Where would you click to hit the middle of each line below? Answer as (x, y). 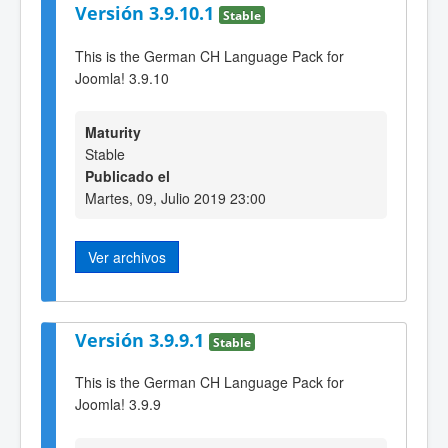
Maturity (113, 132)
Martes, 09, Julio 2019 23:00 (175, 198)
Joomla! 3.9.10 (122, 77)
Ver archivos (127, 257)
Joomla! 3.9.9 (118, 404)
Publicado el (127, 176)
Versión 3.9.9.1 (142, 339)
